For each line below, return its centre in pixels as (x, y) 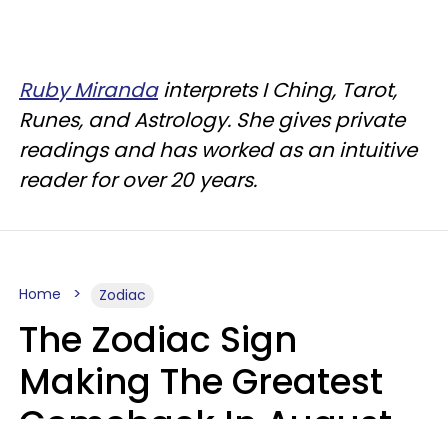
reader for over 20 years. (138, 179)
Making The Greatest (201, 381)
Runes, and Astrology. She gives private (212, 119)
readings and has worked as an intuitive (218, 149)
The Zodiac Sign (158, 339)
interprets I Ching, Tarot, (277, 89)
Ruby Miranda (88, 89)
